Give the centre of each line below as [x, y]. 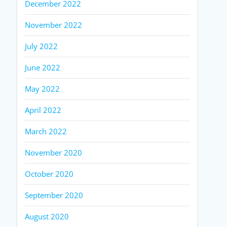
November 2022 [54, 25]
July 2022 [42, 46]
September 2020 [54, 195]
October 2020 [49, 174]
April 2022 [43, 110]
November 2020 [54, 152]
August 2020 [47, 216]
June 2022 [43, 67]
